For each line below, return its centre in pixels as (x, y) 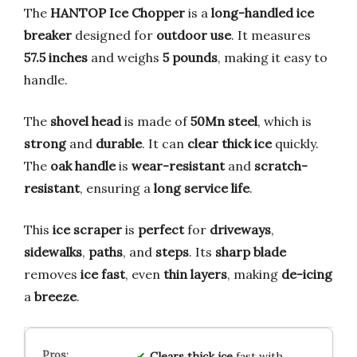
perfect (161, 229)
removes (52, 274)
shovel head (86, 121)
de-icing (307, 274)
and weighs (125, 57)
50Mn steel (224, 121)
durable (119, 143)
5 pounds (190, 57)
